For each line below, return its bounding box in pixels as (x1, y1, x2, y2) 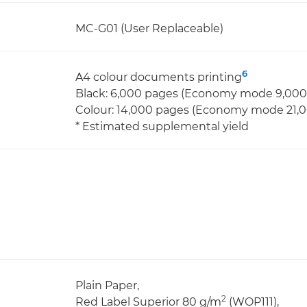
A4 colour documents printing (75, 71, 242, 84)
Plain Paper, (75, 279, 139, 292)
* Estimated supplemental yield (75, 120, 249, 133)
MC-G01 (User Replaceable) (75, 22, 223, 35)
